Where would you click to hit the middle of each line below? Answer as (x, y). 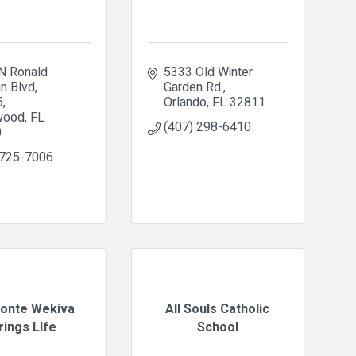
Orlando (185, 103)
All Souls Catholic (218, 309)
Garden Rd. (193, 87)
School (217, 327)
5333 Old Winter (208, 72)
